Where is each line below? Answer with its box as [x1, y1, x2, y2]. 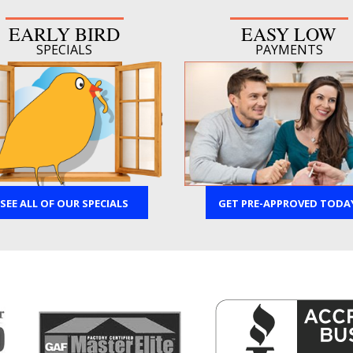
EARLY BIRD [9, 21, 120, 46]
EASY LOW [241, 21, 336, 46]
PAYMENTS [255, 41, 323, 58]
